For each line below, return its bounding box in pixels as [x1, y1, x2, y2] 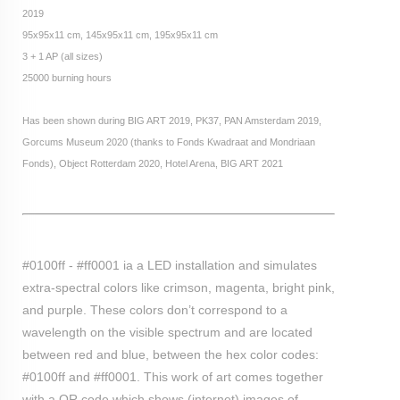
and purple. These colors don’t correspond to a [22, 302, 287, 317]
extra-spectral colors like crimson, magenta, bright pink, [22, 279, 335, 295]
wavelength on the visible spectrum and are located [22, 324, 312, 339]
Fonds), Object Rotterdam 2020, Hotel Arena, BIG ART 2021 [22, 157, 283, 169]
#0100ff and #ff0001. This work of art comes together [22, 369, 323, 384]
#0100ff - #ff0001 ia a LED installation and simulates [22, 257, 317, 272]
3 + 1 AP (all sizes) [22, 50, 103, 62]
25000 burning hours [22, 71, 112, 83]
